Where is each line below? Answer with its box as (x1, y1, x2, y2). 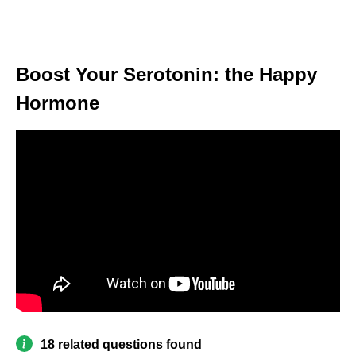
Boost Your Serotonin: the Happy (16, 63, 317, 85)
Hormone (16, 91, 99, 114)
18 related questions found (41, 338, 202, 352)
